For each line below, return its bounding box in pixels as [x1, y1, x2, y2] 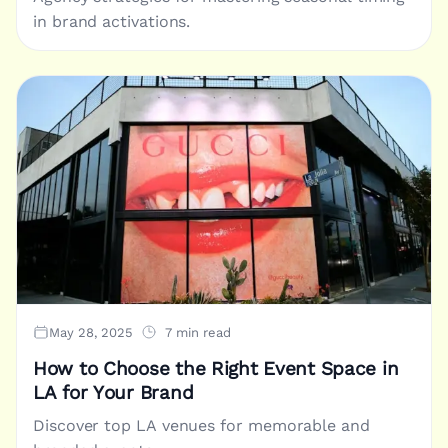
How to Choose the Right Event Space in [33, 357, 399, 380]
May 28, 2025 [49, 324, 133, 340]
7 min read [165, 324, 231, 340]
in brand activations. [33, 11, 191, 31]
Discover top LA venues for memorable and [33, 415, 370, 435]
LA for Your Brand [33, 381, 194, 404]
